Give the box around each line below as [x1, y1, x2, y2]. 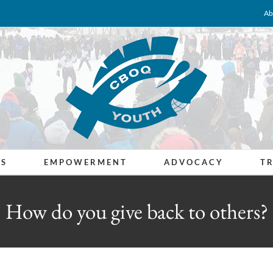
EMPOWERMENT [44, 157, 127, 167]
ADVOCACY [164, 157, 224, 167]
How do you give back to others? [5, 197, 268, 225]
